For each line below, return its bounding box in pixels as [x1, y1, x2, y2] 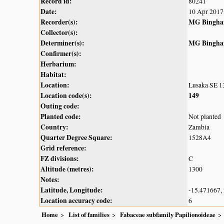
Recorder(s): [40, 17, 78, 27]
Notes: [40, 174, 59, 185]
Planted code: [40, 111, 81, 122]
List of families [68, 209, 109, 219]
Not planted [188, 112, 221, 121]
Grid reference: [40, 143, 86, 153]
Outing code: [40, 101, 79, 111]
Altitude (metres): [40, 164, 94, 174]
